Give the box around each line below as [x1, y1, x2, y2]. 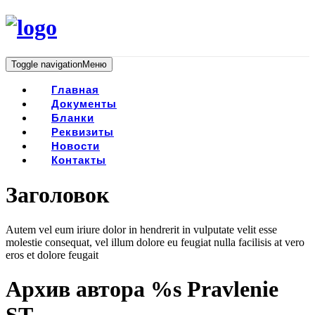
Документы [51, 97, 117, 110]
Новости [51, 139, 100, 152]
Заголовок [6, 182, 109, 208]
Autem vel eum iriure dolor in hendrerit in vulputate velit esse [6, 223, 277, 236]
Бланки [51, 111, 94, 124]
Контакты [51, 153, 106, 166]
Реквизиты [51, 125, 114, 138]
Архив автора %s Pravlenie [6, 276, 278, 302]
